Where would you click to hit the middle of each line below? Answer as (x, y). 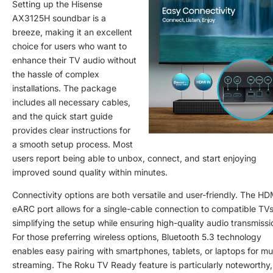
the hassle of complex (56, 74)
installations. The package (64, 88)
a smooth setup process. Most (73, 144)
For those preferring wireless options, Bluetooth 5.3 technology (137, 236)
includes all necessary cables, (71, 102)
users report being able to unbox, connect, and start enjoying (134, 158)
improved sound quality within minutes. (90, 172)
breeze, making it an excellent (72, 32)
